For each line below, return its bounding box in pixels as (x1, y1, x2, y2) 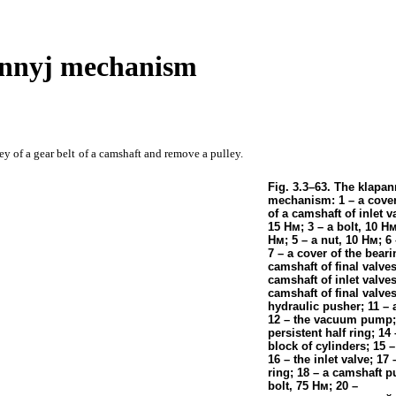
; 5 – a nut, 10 (284, 232, 362, 247)
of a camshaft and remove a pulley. (79, 146, 243, 160)
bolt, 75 (267, 378, 312, 392)
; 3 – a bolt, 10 (300, 219, 381, 233)
